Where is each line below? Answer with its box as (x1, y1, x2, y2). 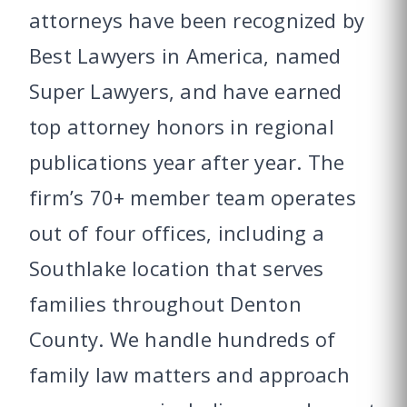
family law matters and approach (29, 361, 350, 389)
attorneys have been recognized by (29, 6, 365, 35)
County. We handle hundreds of (29, 325, 336, 353)
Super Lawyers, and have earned (29, 77, 342, 105)
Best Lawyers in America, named (29, 42, 342, 70)
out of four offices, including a (29, 219, 325, 247)
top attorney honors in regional (29, 113, 334, 141)
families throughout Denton (29, 290, 302, 318)
